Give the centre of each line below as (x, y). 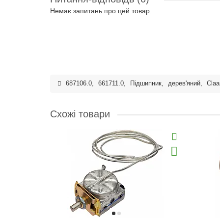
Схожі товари (80, 114)
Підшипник (146, 83)
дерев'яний (184, 83)
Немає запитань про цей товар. (101, 11)
